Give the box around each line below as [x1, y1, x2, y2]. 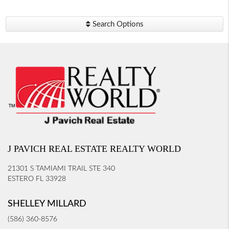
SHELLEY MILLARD [8, 199, 86, 209]
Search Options [90, 20, 144, 28]
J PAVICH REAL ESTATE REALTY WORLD [8, 144, 181, 154]
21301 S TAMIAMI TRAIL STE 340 [8, 165, 115, 172]
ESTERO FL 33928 [8, 175, 66, 182]
